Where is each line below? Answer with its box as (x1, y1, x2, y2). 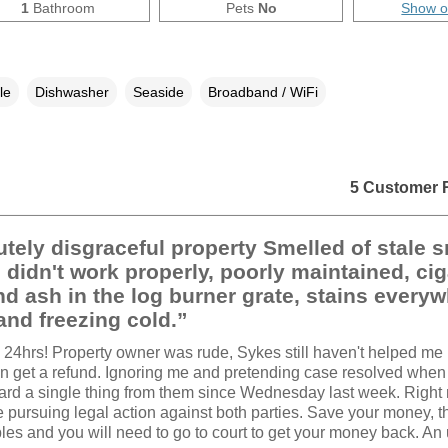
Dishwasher (34, 83, 109, 100)
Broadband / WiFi (207, 83, 318, 100)
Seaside (132, 83, 184, 100)
